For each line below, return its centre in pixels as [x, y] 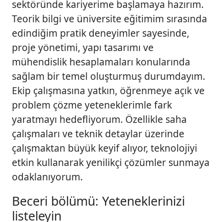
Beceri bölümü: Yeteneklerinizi [98, 200]
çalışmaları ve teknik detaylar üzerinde [98, 133]
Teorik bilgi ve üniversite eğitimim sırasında [110, 18]
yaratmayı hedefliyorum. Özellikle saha [99, 119]
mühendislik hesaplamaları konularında [101, 61]
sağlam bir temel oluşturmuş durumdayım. [109, 76]
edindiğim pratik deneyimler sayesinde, [101, 33]
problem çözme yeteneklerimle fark [92, 105]
